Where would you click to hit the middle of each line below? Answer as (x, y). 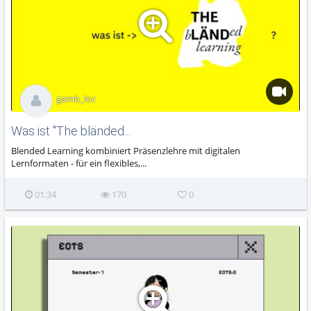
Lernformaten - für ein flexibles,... (79, 163)
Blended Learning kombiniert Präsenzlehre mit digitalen (126, 151)
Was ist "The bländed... (71, 131)
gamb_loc (76, 98)
